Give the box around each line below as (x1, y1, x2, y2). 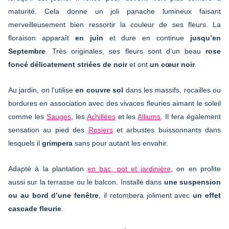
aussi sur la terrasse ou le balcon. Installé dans (8, 177, 164, 186)
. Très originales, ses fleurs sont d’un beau (45, 47, 205, 55)
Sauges (46, 112, 71, 121)
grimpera (42, 139, 73, 147)
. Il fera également (161, 112, 221, 121)
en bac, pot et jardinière (87, 164, 171, 173)
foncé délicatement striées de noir (8, 60, 127, 68)
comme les (8, 112, 47, 121)
